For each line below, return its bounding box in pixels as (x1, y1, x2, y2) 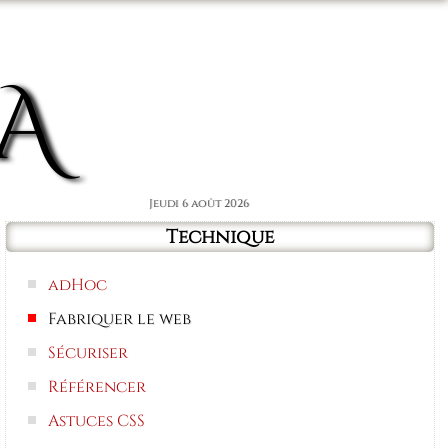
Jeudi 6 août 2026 (177, 196, 278, 211)
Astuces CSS (48, 410, 146, 433)
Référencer (48, 376, 147, 399)
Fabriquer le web (48, 308, 192, 331)
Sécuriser (48, 342, 129, 365)
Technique (165, 224, 274, 250)
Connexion (328, 33, 399, 51)
